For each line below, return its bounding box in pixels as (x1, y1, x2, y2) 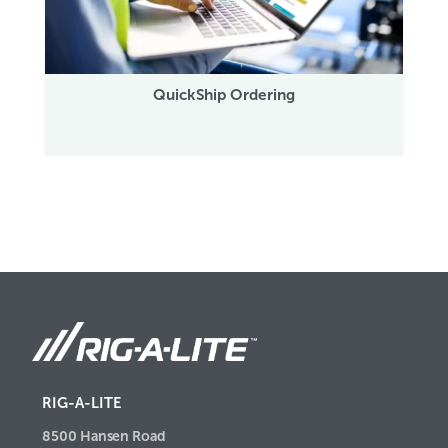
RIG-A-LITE (42, 394, 121, 411)
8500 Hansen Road (42, 427, 166, 444)
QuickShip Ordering (152, 86, 296, 104)
